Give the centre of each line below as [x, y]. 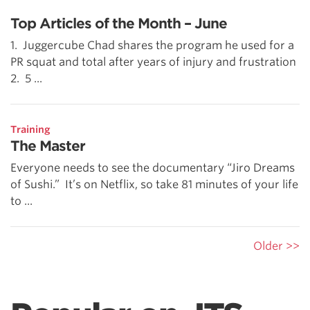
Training [30, 129]
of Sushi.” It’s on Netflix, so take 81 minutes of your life [154, 184]
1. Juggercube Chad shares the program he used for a [152, 45]
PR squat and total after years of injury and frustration [153, 62]
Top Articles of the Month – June [119, 23]
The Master [48, 146]
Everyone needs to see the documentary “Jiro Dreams [153, 167]
